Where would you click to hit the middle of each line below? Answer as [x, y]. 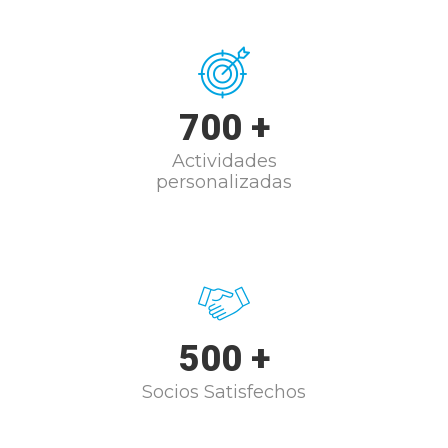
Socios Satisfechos [224, 392]
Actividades [224, 161]
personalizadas [224, 182]
